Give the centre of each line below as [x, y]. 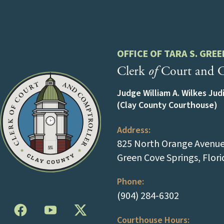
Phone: [130, 181]
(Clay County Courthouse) [167, 105]
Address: [133, 130]
